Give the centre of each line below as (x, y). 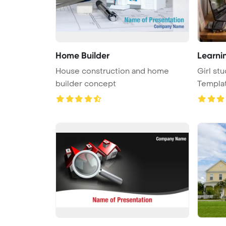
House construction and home (112, 71)
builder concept (86, 83)
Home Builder (82, 55)
